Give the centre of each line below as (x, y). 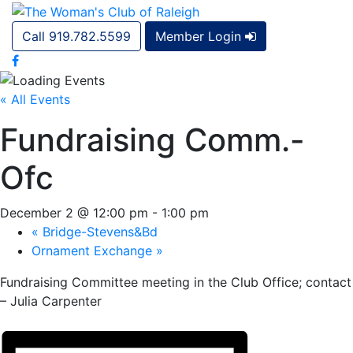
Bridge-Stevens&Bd (98, 232)
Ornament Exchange (94, 251)
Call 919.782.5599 (76, 36)
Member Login (200, 36)
